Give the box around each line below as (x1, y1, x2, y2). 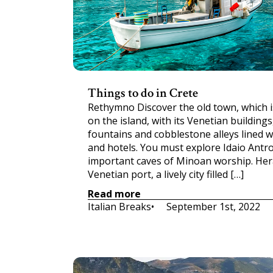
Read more (88, 186, 141, 200)
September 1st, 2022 (166, 200, 260, 213)
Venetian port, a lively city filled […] (88, 168, 244, 181)
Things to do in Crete (88, 85, 198, 101)
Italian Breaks (88, 200, 151, 213)
